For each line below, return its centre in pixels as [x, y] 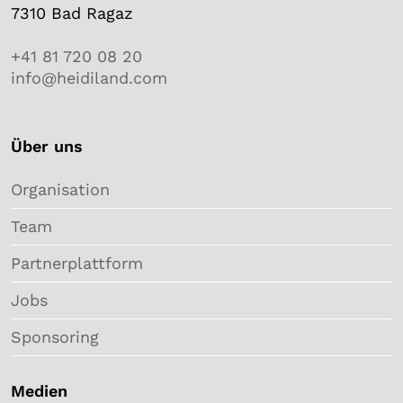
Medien [39, 391]
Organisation [60, 190]
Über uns [47, 147]
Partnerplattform [77, 264]
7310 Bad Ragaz [72, 13]
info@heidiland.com [89, 78]
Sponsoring [55, 337]
